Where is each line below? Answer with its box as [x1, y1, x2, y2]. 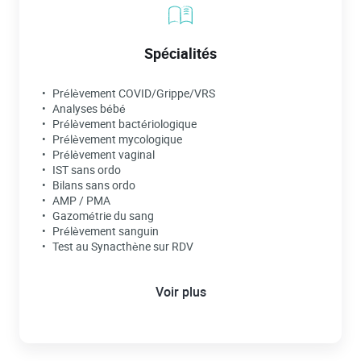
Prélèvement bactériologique [52, 116, 197, 131]
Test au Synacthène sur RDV [52, 239, 193, 254]
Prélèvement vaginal [52, 147, 155, 162]
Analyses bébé [52, 101, 126, 116]
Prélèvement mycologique [52, 131, 182, 147]
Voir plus [155, 283, 206, 301]
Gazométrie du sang [52, 208, 154, 223]
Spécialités [144, 44, 217, 63]
